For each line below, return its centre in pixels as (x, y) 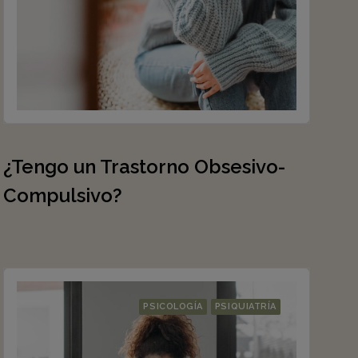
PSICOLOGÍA (173, 306)
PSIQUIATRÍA (245, 306)
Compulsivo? (63, 195)
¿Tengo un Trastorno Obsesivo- (144, 167)
